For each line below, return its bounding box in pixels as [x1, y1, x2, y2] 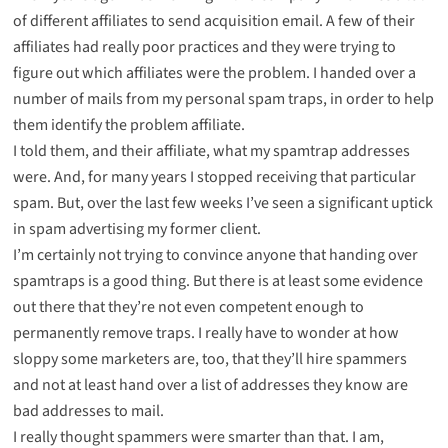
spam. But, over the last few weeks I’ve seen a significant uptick [12, 192, 433, 215]
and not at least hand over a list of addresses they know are [12, 374, 408, 397]
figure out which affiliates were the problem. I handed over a [12, 62, 416, 85]
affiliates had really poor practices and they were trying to [12, 36, 396, 59]
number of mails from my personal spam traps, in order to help [12, 88, 434, 111]
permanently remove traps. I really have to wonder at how [12, 322, 399, 345]
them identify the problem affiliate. [12, 114, 245, 137]
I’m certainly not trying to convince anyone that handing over [12, 244, 418, 267]
